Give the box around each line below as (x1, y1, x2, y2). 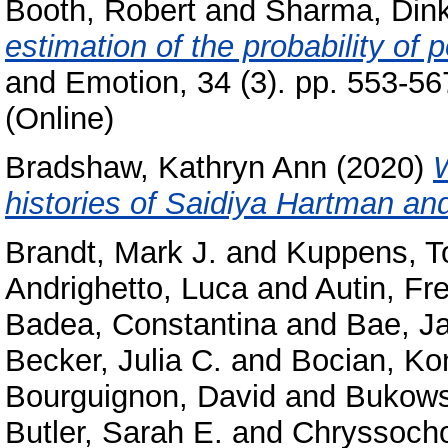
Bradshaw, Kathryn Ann (5, 150, 327, 186)
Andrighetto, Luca (5, 270, 248, 306)
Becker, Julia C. (5, 342, 222, 378)
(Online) (5, 101, 114, 137)
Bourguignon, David (5, 378, 276, 414)
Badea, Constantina (5, 306, 277, 342)
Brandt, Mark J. (5, 234, 217, 270)
